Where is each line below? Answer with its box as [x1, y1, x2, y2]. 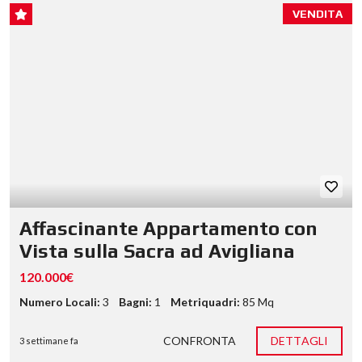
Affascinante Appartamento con [19, 217, 318, 239]
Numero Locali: [19, 295, 100, 309]
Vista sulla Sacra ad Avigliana [19, 240, 295, 262]
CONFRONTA [163, 334, 237, 347]
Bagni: [119, 295, 152, 309]
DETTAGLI [271, 334, 328, 347]
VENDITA [293, 7, 343, 20]
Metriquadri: [170, 295, 240, 309]
